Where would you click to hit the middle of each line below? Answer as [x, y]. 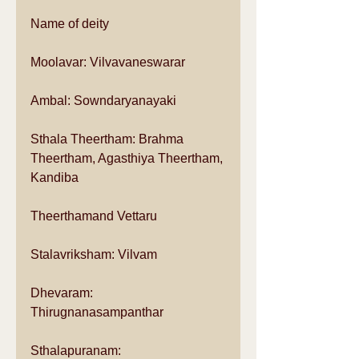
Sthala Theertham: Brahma [109, 139]
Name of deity [71, 24]
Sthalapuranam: [79, 351]
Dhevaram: [63, 293]
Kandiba [58, 177]
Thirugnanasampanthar [100, 312]
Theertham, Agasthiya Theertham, [128, 158]
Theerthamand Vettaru [97, 216]
